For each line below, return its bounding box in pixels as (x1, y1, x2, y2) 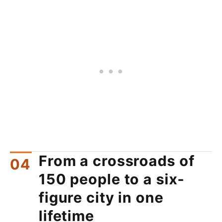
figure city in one (39, 188, 164, 206)
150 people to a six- (39, 170, 185, 188)
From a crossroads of (39, 152, 195, 169)
